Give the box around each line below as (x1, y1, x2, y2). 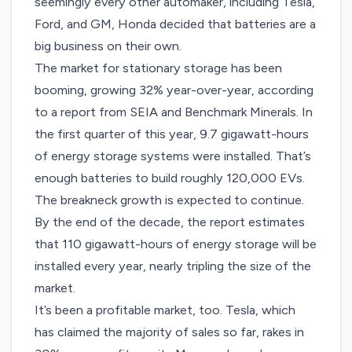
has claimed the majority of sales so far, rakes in (35, 324, 305, 340)
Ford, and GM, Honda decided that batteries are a (35, 16, 317, 32)
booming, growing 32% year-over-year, (35, 82, 258, 98)
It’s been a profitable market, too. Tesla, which (35, 302, 296, 318)
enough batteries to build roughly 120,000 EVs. (35, 170, 309, 186)
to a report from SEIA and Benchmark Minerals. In (35, 104, 313, 120)
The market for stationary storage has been (35, 60, 283, 76)
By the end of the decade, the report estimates (35, 214, 306, 230)
